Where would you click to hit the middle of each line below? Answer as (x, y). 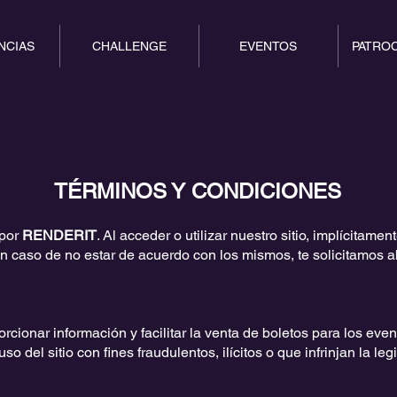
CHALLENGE (129, 46)
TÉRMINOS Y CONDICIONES (198, 191)
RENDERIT (59, 235)
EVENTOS (269, 46)
